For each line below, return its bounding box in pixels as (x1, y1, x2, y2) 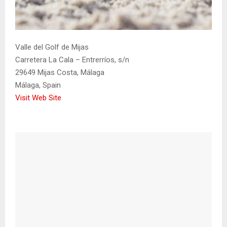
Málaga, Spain (15, 81, 61, 90)
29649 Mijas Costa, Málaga (15, 68, 104, 78)
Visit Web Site (15, 93, 61, 103)
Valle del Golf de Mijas (15, 43, 89, 52)
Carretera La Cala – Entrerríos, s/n (15, 55, 129, 65)
